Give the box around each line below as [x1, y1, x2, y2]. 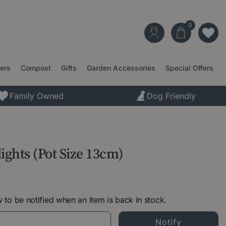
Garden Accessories [87, 64, 155, 72]
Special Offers [165, 64, 213, 72]
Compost [21, 64, 51, 72]
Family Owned [9, 90, 64, 101]
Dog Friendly [147, 90, 196, 101]
